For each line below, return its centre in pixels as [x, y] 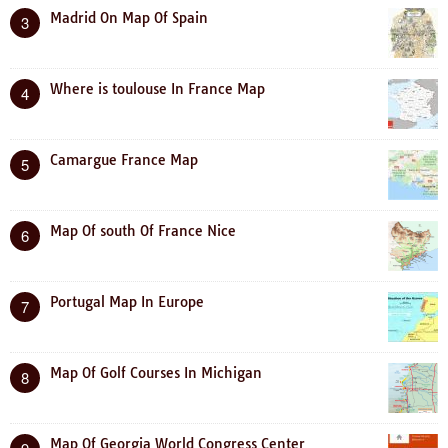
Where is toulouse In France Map [157, 88]
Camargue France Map [124, 159]
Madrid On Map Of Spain [129, 17]
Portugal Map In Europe [127, 301]
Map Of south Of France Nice [143, 230]
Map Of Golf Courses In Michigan [156, 372]
